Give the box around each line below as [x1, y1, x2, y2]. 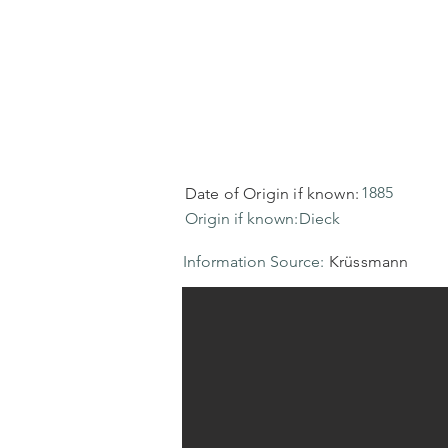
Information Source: [183, 252, 324, 271]
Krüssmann [329, 252, 409, 271]
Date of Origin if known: [185, 184, 359, 203]
